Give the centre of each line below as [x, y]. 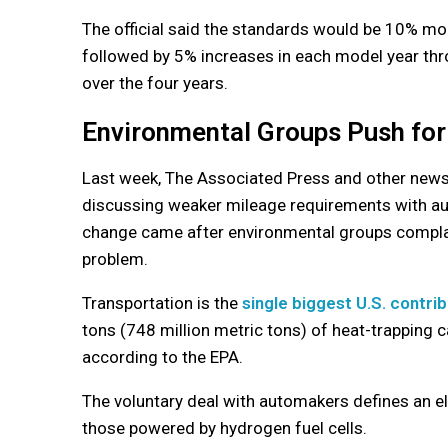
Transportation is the [162, 302]
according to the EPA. [162, 356]
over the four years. [155, 82]
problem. [115, 258]
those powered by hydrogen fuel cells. [224, 427]
